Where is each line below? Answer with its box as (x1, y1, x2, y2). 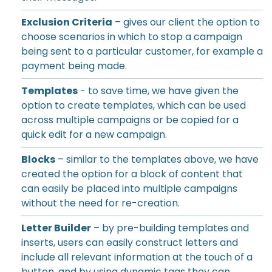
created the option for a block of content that (21, 167, 243, 181)
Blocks (21, 152, 55, 166)
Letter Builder (21, 221, 91, 235)
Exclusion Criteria (21, 15, 112, 29)
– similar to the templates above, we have (55, 152, 259, 166)
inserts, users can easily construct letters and (21, 236, 238, 250)
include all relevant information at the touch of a (21, 250, 253, 264)
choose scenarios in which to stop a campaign (21, 30, 242, 44)
